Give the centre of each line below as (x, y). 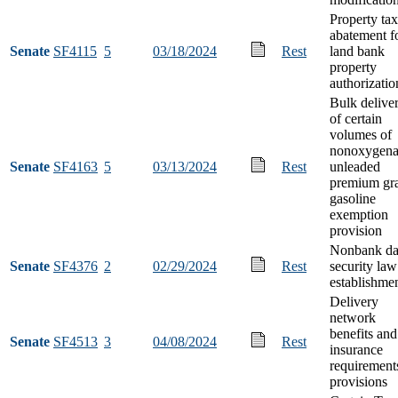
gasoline (353, 198)
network (353, 317)
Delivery (354, 301)
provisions (358, 381)
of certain (356, 118)
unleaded (355, 166)
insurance (356, 349)
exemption (359, 214)
